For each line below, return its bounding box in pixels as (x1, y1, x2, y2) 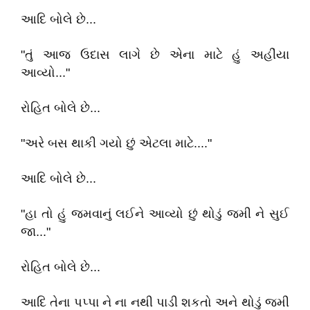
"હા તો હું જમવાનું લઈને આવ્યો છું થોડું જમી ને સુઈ (21, 207, 289, 221)
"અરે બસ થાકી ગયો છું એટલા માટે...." (21, 136, 212, 150)
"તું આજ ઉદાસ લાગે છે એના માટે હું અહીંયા (21, 48, 289, 62)
